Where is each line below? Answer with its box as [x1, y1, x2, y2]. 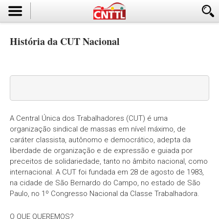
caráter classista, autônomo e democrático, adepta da [10, 135, 191, 144]
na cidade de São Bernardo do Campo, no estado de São [10, 178, 200, 187]
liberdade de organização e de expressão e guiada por [10, 146, 193, 155]
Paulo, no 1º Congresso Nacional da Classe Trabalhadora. [10, 189, 199, 198]
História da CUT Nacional [10, 34, 120, 48]
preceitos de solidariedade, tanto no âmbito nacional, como [10, 157, 208, 166]
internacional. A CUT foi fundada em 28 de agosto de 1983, [10, 168, 204, 176]
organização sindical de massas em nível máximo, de [10, 125, 186, 133]
